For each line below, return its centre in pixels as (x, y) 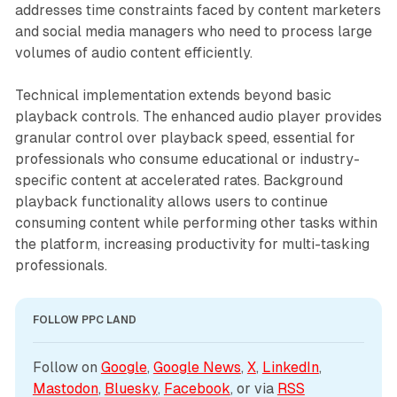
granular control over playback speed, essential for (185, 137)
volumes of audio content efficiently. (133, 52)
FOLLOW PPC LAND (84, 319)
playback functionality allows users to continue (171, 201)
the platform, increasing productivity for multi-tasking (192, 244)
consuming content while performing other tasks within (196, 222)
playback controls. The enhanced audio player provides (198, 116)
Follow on (66, 367)
